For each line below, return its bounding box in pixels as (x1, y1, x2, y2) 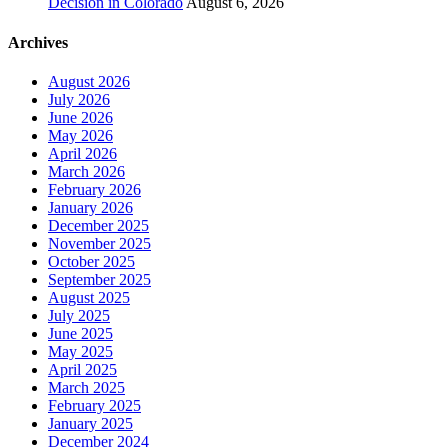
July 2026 (48, 90, 110, 108)
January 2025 (48, 414, 133, 432)
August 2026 (48, 72, 130, 90)
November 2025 (48, 234, 151, 252)
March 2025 (48, 378, 125, 396)
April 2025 (48, 360, 117, 378)
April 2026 (48, 144, 117, 162)
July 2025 (48, 306, 110, 324)
